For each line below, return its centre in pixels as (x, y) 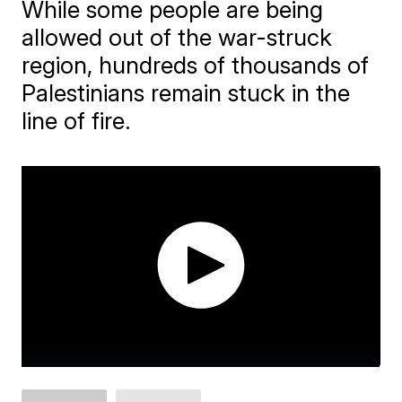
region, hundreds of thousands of (196, 65)
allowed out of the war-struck (177, 37)
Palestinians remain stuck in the (186, 93)
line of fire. (77, 121)
